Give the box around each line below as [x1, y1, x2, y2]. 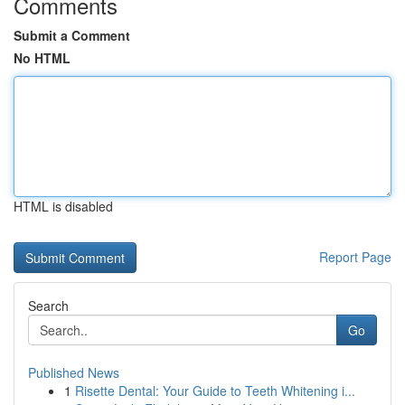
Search [28, 297, 69, 315]
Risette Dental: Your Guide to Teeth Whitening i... [75, 381, 355, 400]
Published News [28, 363, 119, 381]
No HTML [14, 49, 71, 67]
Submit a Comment [14, 26, 130, 44]
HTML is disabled [14, 197, 113, 215]
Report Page [319, 248, 391, 266]
